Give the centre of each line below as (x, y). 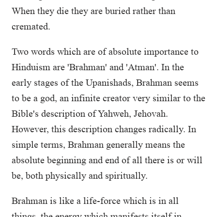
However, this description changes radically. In (104, 129)
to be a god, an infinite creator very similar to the (108, 98)
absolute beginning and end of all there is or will (107, 160)
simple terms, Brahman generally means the (98, 144)
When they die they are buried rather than (93, 11)
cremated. (31, 26)
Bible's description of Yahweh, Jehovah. (90, 113)
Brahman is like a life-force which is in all (95, 201)
